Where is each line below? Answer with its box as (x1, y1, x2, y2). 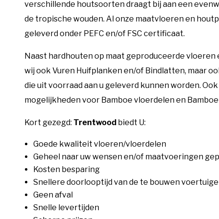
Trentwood (73, 117, 116, 127)
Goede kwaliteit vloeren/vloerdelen (33, 139, 166, 149)
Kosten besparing (33, 164, 100, 174)
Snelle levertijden (33, 202, 99, 212)
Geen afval (33, 190, 73, 199)
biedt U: (116, 117, 146, 127)
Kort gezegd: (24, 117, 73, 127)
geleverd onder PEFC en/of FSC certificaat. (24, 28, 185, 38)
